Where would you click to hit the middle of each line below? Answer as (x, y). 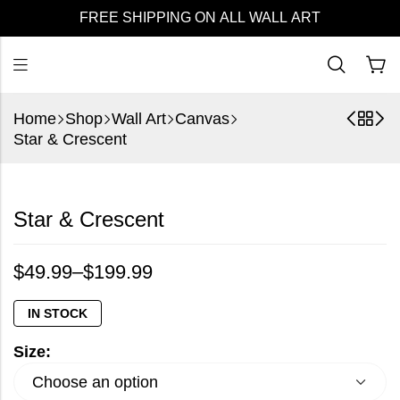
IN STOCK (58, 314)
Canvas (202, 119)
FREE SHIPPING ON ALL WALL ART (200, 17)
